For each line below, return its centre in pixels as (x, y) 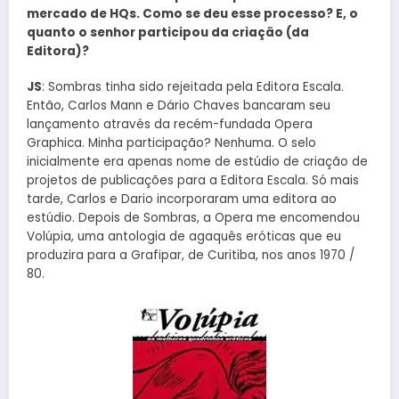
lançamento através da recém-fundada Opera (170, 124)
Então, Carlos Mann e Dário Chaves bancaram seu (179, 105)
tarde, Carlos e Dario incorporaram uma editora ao (182, 199)
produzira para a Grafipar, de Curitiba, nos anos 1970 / (191, 255)
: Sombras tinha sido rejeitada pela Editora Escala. (193, 86)
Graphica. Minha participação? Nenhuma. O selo (171, 142)
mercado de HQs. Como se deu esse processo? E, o (192, 13)
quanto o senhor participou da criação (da (168, 32)
